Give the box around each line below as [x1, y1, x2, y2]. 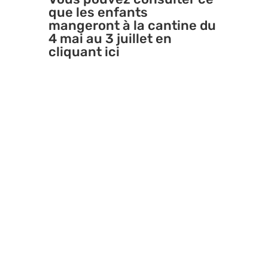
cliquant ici [48, 44, 120, 60]
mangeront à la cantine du [48, 17, 216, 34]
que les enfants [48, 4, 148, 21]
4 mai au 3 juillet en [48, 31, 172, 47]
